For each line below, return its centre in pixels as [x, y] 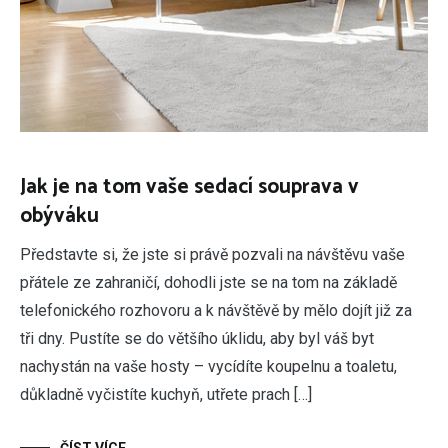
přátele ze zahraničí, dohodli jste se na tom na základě [208, 282]
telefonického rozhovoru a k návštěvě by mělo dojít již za [216, 310]
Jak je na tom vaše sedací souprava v [189, 186]
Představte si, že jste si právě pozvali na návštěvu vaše [212, 254]
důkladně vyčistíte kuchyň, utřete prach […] [166, 394]
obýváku [59, 215]
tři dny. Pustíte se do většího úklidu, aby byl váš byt [197, 338]
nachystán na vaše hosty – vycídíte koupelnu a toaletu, [208, 366]
